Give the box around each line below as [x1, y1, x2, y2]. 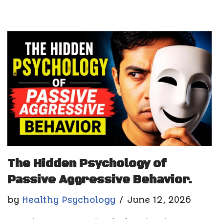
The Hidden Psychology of [7, 156, 166, 171]
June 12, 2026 [127, 195, 191, 205]
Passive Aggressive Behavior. [7, 172, 192, 187]
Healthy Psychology [22, 195, 115, 205]
